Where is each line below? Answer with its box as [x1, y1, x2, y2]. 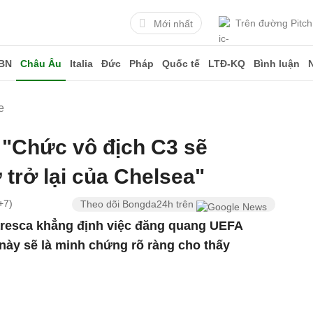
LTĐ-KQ [208, 58, 245, 69]
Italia [70, 58, 93, 69]
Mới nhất [154, 17, 193, 29]
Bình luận [254, 58, 300, 69]
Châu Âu [20, 58, 61, 69]
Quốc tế [162, 58, 200, 69]
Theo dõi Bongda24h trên [80, 198, 197, 210]
